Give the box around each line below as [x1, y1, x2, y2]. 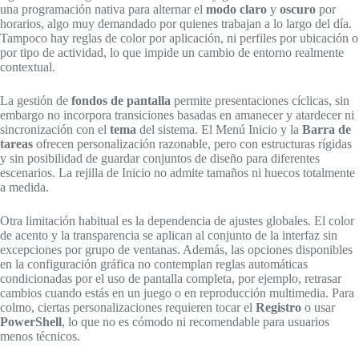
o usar [301, 300, 335, 314]
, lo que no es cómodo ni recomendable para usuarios [62, 314, 329, 329]
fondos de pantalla [71, 93, 171, 107]
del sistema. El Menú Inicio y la [136, 122, 302, 136]
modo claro [206, 2, 267, 16]
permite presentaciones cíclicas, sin [171, 93, 349, 107]
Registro [256, 300, 301, 314]
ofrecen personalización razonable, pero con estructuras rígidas [33, 136, 352, 151]
